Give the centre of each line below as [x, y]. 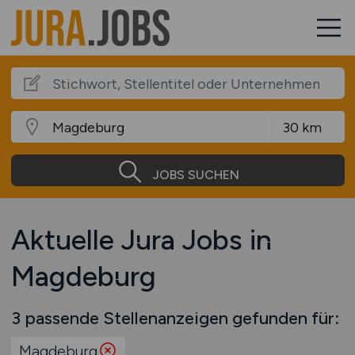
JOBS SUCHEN [195, 174]
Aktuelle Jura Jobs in [141, 240]
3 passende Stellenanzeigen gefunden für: [175, 318]
